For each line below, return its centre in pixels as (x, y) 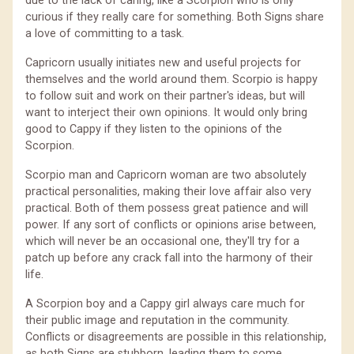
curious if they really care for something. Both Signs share (175, 17)
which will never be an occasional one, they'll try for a (162, 241)
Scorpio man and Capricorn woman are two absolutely (166, 175)
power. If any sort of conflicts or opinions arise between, (171, 224)
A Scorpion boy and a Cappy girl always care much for (165, 303)
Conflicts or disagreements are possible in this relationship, (176, 337)
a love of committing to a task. (105, 33)
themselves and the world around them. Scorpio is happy (171, 79)
